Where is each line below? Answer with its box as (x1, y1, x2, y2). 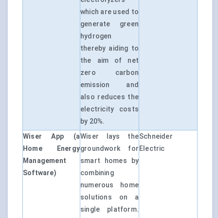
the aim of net (80, 56, 139, 65)
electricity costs (80, 105, 139, 113)
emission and (80, 81, 139, 89)
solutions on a (80, 193, 139, 201)
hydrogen (80, 32, 112, 40)
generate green (80, 20, 139, 28)
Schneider (139, 132, 173, 141)
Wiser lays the (80, 132, 139, 141)
